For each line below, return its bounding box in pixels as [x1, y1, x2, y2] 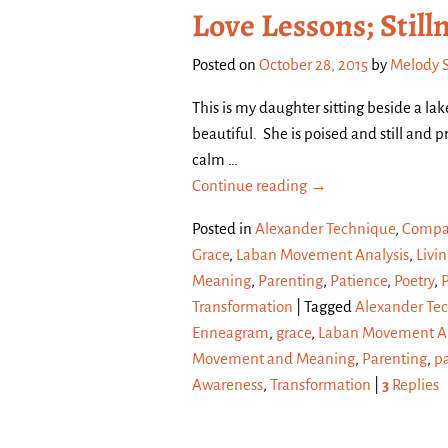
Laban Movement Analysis [236, 246, 409, 264]
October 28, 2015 [259, 56, 368, 74]
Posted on [192, 56, 259, 74]
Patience [330, 272, 387, 290]
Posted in [192, 220, 252, 238]
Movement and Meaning [192, 350, 355, 368]
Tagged [304, 298, 352, 316]
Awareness [192, 376, 263, 394]
